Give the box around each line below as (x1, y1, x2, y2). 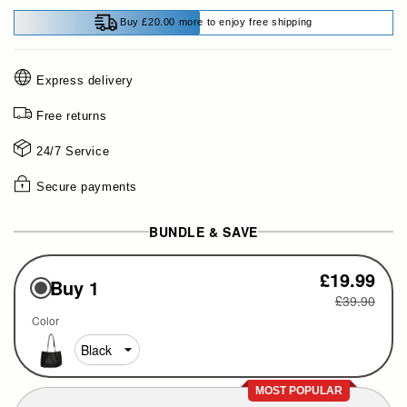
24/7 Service (36, 144, 110, 158)
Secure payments (36, 179, 137, 194)
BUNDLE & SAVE (149, 222, 258, 241)
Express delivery (36, 73, 134, 87)
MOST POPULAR (255, 383, 342, 397)
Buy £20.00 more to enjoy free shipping (120, 16, 313, 28)
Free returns (36, 108, 107, 123)
